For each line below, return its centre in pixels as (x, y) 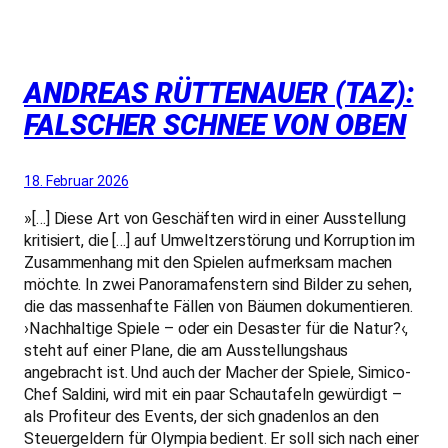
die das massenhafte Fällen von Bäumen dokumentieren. (218, 306)
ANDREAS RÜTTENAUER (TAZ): (219, 94)
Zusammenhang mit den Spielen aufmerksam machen (208, 262)
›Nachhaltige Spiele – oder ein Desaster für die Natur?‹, (216, 328)
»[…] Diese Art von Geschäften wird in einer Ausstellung (215, 218)
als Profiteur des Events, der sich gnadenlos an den (201, 416)
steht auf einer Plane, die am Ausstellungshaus (186, 350)
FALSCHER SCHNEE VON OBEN (215, 126)
